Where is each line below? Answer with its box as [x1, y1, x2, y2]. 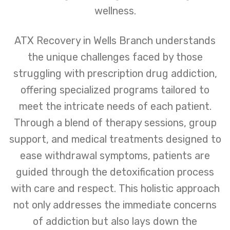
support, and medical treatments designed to [9, 132, 221, 145]
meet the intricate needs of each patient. [18, 100, 212, 112]
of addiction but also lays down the [33, 215, 197, 227]
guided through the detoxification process [16, 165, 214, 178]
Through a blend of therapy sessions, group [13, 116, 217, 129]
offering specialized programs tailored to [21, 83, 209, 96]
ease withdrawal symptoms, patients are [20, 149, 210, 162]
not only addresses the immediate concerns [13, 198, 217, 211]
